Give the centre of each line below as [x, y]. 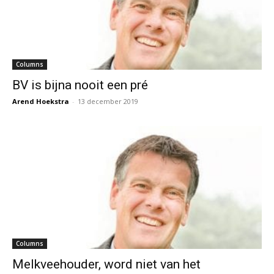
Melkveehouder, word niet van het [106, 265]
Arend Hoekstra [41, 101]
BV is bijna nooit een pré [80, 85]
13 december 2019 [108, 101]
